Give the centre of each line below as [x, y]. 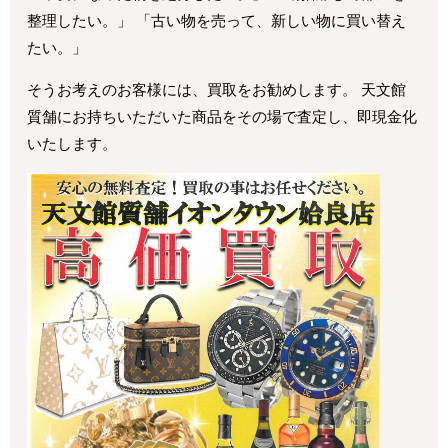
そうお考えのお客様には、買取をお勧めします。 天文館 [217, 89]
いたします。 [72, 143]
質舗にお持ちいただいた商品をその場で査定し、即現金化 [222, 116]
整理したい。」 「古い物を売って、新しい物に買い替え [217, 20]
